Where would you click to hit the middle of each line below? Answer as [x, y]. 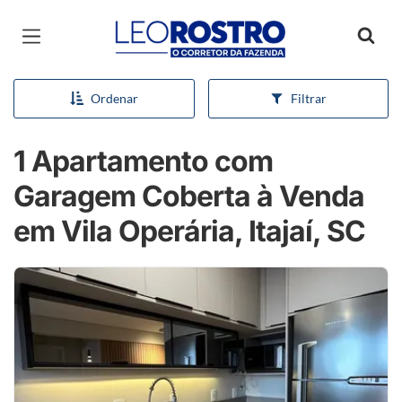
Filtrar [308, 98]
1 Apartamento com [143, 161]
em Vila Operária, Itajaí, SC [189, 231]
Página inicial [159, 27]
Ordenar [114, 98]
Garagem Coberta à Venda [189, 196]
